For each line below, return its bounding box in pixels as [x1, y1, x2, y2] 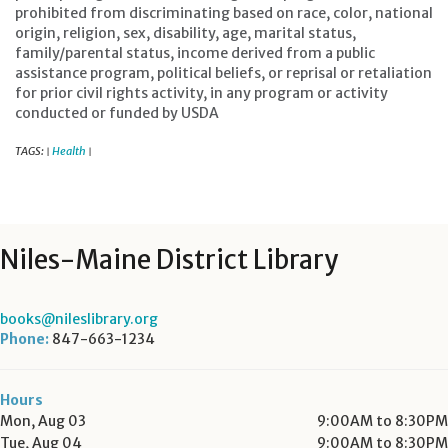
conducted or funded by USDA [15, 104, 219, 122]
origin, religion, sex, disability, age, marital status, [15, 24, 356, 42]
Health [52, 144, 86, 158]
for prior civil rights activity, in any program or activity [15, 84, 388, 102]
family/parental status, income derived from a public [15, 44, 375, 62]
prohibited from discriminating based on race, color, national [15, 4, 433, 22]
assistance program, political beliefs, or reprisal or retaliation [15, 64, 432, 82]
